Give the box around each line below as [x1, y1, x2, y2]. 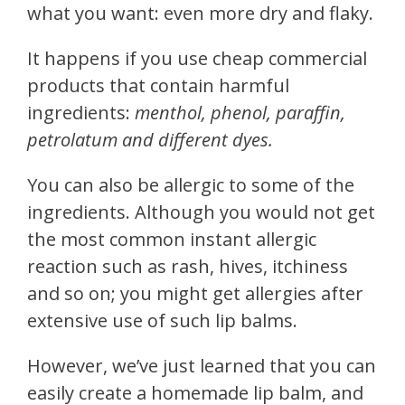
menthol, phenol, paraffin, [135, 99, 345, 125]
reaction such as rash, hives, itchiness [27, 253, 348, 278]
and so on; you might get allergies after [27, 280, 363, 306]
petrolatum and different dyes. [27, 127, 273, 152]
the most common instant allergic [27, 226, 316, 251]
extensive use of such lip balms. [27, 307, 297, 333]
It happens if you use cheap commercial [27, 45, 367, 71]
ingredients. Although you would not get [27, 199, 375, 224]
